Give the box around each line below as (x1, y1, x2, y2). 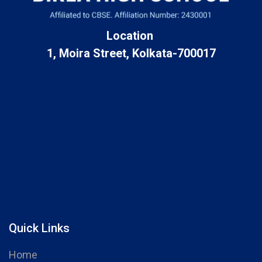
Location (106, 28, 156, 43)
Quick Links (9, 220, 70, 235)
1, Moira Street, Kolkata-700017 (46, 46, 216, 60)
